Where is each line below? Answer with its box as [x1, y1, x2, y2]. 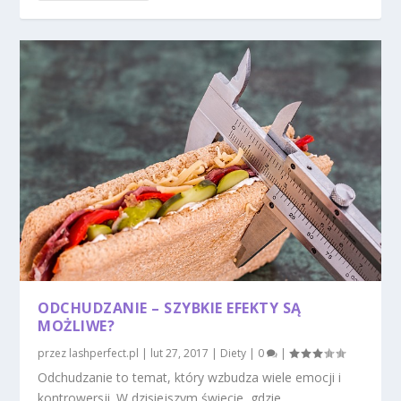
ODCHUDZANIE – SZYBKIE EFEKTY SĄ [38, 297, 302, 318]
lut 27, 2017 [150, 345, 209, 361]
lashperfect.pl [69, 345, 140, 361]
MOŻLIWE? [38, 315, 115, 336]
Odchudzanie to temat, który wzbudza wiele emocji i [38, 368, 342, 386]
